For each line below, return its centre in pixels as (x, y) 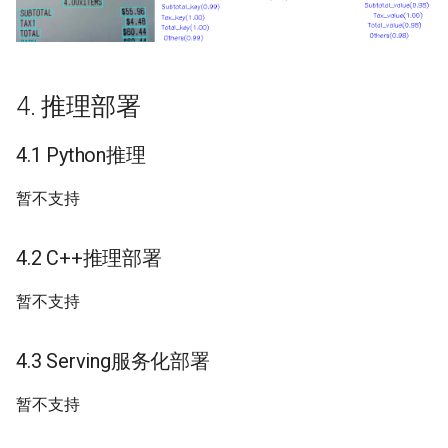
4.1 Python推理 (81, 154)
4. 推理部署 (78, 106)
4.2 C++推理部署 (89, 257)
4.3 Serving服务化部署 (113, 360)
